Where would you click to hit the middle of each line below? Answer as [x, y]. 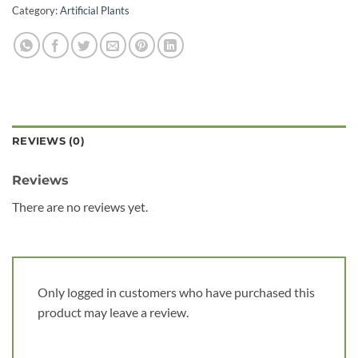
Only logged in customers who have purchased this [176, 292]
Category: [36, 10]
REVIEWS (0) [48, 141]
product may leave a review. [113, 312]
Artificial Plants [95, 10]
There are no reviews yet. [80, 206]
